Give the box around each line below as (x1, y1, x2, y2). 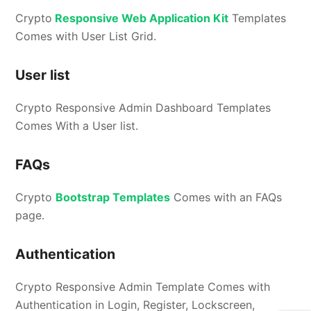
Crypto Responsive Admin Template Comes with (15, 279, 271, 294)
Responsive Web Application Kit (52, 10, 229, 25)
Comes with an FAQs (170, 190, 283, 204)
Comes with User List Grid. (15, 28, 157, 43)
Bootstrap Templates (56, 190, 171, 204)
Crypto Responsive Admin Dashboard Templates (15, 100, 271, 115)
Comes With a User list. (15, 118, 139, 133)
